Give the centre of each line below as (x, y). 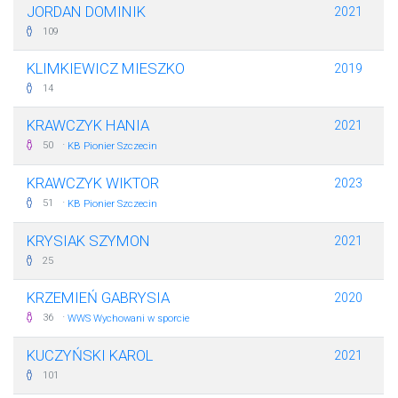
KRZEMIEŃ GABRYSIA (98, 298)
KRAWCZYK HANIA (88, 126)
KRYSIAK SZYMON (88, 241)
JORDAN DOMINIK (86, 12)
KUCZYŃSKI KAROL (90, 356)
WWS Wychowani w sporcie (128, 319)
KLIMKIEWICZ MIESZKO (106, 69)
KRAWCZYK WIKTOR (93, 183)
